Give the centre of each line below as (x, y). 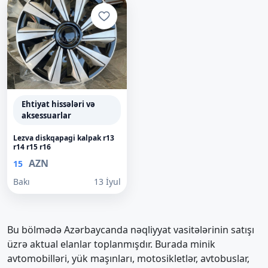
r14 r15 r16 (32, 147)
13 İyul (107, 182)
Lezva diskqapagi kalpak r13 (64, 138)
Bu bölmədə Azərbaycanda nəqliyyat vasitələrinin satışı (131, 230)
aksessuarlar (46, 115)
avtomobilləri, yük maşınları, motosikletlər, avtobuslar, (128, 258)
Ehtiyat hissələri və (58, 104)
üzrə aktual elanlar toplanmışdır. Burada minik (111, 244)
